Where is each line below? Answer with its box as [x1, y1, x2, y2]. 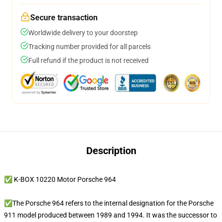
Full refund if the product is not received [28, 56, 149, 64]
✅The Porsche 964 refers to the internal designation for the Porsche [4, 199, 214, 207]
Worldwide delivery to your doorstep [28, 29, 138, 37]
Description [86, 145, 136, 157]
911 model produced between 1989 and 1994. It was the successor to [4, 211, 217, 219]
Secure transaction [30, 13, 98, 22]
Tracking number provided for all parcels [28, 43, 151, 51]
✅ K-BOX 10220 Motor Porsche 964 [4, 175, 116, 183]
